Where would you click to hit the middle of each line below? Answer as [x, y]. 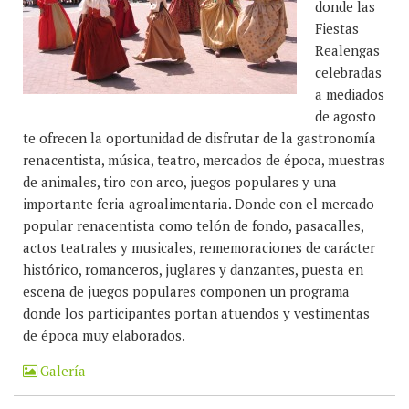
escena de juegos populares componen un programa [186, 291]
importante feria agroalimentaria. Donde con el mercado [199, 204]
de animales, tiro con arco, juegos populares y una [180, 182]
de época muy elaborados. [104, 335]
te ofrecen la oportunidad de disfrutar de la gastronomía [199, 138]
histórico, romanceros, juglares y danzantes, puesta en [193, 269]
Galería [61, 371]
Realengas [347, 50]
